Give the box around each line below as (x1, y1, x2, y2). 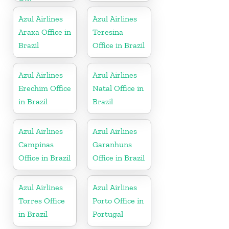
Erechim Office (18, 83, 71, 93)
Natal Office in (93, 83, 144, 93)
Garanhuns (93, 139, 132, 149)
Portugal (93, 209, 124, 219)
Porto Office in (93, 195, 144, 205)
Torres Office (18, 195, 65, 205)
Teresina (93, 27, 124, 37)
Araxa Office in (18, 27, 71, 37)
